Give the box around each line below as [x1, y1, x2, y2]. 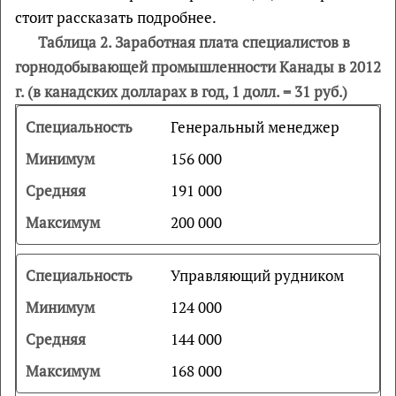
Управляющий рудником [170, 265, 344, 286]
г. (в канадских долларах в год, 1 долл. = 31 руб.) [15, 81, 347, 102]
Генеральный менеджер [170, 117, 339, 137]
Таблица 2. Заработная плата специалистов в [37, 32, 350, 52]
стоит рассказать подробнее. [15, 7, 217, 27]
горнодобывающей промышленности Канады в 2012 [15, 57, 381, 77]
